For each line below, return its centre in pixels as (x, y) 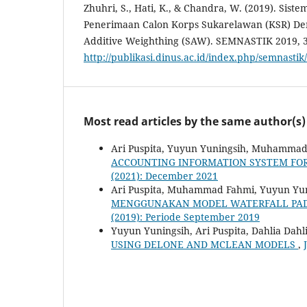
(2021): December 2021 (164, 176)
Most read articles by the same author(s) (195, 122)
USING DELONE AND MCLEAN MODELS (205, 245)
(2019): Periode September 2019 (185, 217)
